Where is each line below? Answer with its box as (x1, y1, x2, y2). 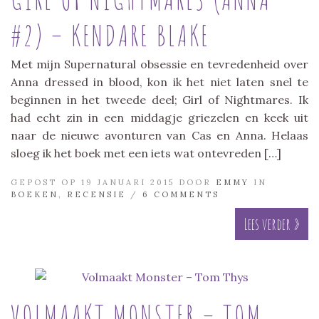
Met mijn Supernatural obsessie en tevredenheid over (11, 56, 308, 71)
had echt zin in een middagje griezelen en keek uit (11, 110, 308, 125)
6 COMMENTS (142, 189, 219, 199)
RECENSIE (67, 189, 126, 199)
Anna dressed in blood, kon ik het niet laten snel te (11, 74, 308, 89)
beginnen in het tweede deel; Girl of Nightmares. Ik (11, 92, 308, 107)
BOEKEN (11, 189, 58, 199)
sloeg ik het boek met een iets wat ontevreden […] (11, 145, 281, 160)
